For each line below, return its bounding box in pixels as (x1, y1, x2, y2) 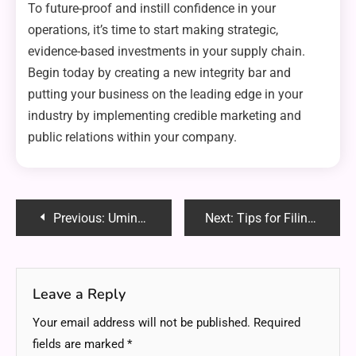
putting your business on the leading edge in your (28, 86, 303, 102)
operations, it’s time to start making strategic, (28, 21, 278, 37)
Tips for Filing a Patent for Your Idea (237, 210, 308, 226)
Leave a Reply (33, 284, 126, 304)
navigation (15, 235, 131, 269)
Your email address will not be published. (33, 315, 250, 330)
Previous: (53, 210, 105, 226)
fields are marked (33, 336, 127, 351)
